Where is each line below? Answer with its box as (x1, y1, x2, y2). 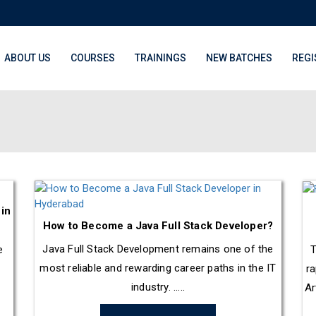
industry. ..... (131, 281, 185, 293)
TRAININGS (135, 52, 186, 63)
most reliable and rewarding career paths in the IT (39, 262, 276, 274)
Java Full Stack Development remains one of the (42, 243, 274, 255)
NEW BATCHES (206, 52, 272, 63)
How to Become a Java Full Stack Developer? (42, 219, 274, 232)
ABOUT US (4, 52, 51, 63)
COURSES (71, 52, 115, 63)
